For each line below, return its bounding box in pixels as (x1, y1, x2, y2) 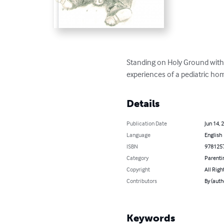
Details (126, 97, 160, 110)
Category (126, 154, 149, 162)
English (204, 131, 222, 139)
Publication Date (126, 119, 167, 127)
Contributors (126, 177, 157, 185)
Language (126, 131, 151, 139)
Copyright (126, 165, 150, 173)
